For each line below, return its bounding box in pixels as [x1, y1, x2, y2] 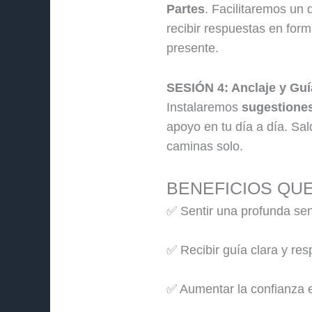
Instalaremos [166, 100, 242, 114]
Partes [166, 1, 205, 16]
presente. [166, 40, 219, 55]
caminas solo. [166, 139, 243, 153]
